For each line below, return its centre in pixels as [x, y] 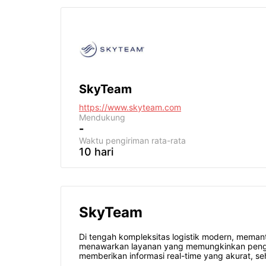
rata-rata [167, 140]
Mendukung [102, 117]
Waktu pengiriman [114, 140]
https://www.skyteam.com [130, 107]
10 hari [96, 152]
